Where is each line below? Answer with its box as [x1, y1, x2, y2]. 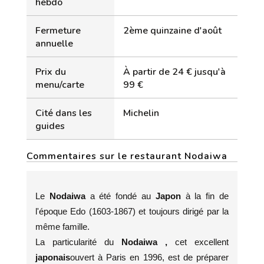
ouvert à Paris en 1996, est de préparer [70, 252, 229, 262]
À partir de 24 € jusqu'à [123, 65, 226, 78]
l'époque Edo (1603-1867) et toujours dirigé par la [35, 206, 229, 216]
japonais [35, 252, 70, 262]
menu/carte [35, 78, 84, 91]
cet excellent [175, 237, 229, 247]
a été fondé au [90, 191, 156, 201]
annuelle [35, 37, 73, 50]
